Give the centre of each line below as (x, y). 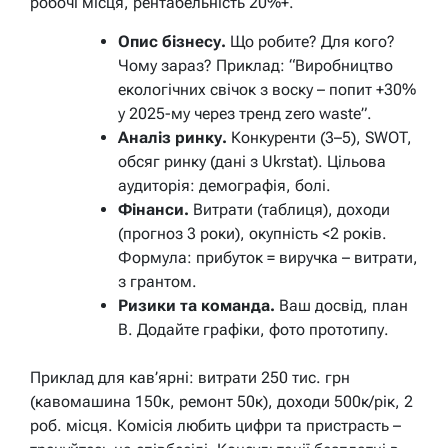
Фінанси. (153, 209)
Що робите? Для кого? (310, 41)
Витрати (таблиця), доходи (289, 209)
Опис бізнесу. (172, 41)
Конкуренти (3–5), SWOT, (319, 137)
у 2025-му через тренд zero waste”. (245, 113)
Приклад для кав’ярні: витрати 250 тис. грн (190, 377)
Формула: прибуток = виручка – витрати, (268, 257)
